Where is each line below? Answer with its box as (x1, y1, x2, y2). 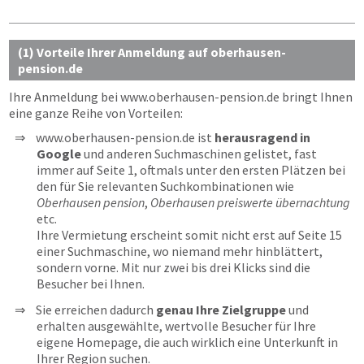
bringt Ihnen (279, 89, 353, 105)
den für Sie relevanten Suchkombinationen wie (37, 178, 294, 194)
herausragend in (214, 129, 310, 145)
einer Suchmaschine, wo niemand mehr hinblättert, (37, 243, 323, 259)
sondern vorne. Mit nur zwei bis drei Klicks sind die (37, 259, 310, 275)
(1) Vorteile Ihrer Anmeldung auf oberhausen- (18, 44, 286, 60)
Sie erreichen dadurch (36, 301, 156, 318)
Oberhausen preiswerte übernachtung (150, 194, 350, 210)
